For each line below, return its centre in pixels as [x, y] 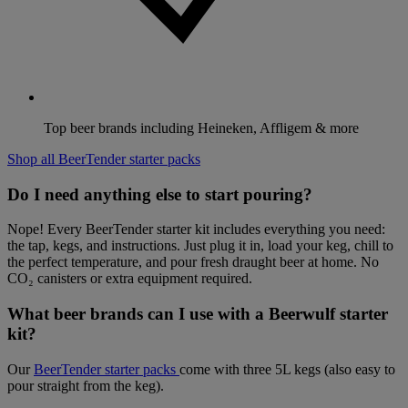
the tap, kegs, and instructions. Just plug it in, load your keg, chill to [200, 246]
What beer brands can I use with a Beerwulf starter [198, 313]
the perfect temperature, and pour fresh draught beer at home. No [193, 262]
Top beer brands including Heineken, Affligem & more [201, 127]
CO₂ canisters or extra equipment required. [130, 279]
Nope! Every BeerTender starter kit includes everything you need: [196, 229]
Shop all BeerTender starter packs [104, 158]
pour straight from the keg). [86, 385]
